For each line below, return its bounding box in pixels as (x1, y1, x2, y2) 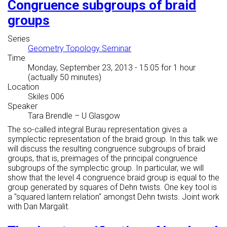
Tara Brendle (28, 111, 72, 121)
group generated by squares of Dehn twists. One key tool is (8, 182, 217, 193)
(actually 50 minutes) (28, 72, 101, 83)
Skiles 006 (28, 92, 64, 102)
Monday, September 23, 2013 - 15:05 (28, 63, 159, 73)
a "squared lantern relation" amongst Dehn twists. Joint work (8, 192, 219, 202)
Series (8, 34, 30, 44)
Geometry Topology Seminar (28, 44, 131, 54)
